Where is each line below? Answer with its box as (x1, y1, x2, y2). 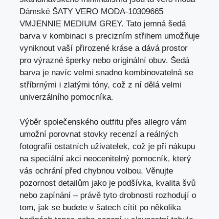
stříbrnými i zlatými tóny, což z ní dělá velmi (20, 80, 181, 90)
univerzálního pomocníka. (20, 92, 113, 102)
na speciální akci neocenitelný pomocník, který (20, 153, 191, 163)
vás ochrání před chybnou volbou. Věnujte (20, 166, 173, 175)
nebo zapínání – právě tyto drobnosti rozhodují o (20, 190, 196, 200)
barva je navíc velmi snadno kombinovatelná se (20, 68, 193, 78)
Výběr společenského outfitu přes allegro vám (20, 117, 187, 127)
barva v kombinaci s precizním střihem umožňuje (20, 31, 199, 41)
